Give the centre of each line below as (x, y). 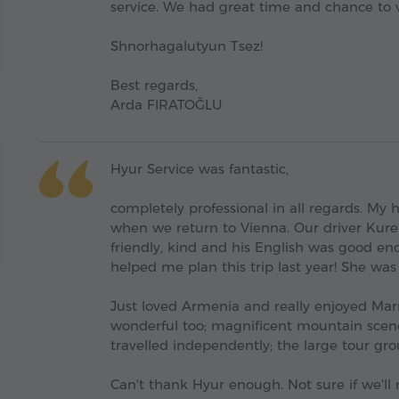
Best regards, (154, 85)
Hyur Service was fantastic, (199, 169)
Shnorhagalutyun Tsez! (187, 46)
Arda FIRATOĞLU (166, 105)
